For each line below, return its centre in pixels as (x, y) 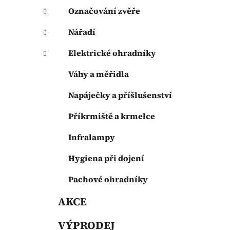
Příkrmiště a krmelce (112, 116)
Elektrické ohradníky (112, 53)
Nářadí (82, 32)
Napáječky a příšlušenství (120, 95)
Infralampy (92, 137)
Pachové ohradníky (108, 179)
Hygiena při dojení (106, 158)
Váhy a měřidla (99, 74)
